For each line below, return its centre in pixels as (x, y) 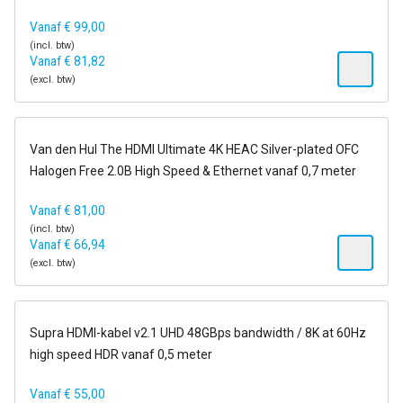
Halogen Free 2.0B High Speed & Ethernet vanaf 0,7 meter (193, 171)
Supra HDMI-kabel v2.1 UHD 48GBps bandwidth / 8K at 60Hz (198, 333)
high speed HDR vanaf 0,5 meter (121, 354)
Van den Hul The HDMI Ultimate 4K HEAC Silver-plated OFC (194, 149)
